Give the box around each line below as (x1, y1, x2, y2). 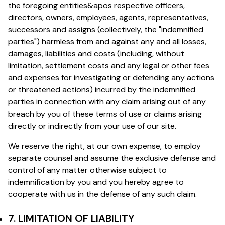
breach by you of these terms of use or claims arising (8, 108, 202, 119)
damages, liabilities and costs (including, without (8, 48, 184, 59)
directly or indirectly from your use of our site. (8, 120, 176, 131)
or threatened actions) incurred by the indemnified (8, 84, 195, 95)
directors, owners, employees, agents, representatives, (8, 12, 208, 23)
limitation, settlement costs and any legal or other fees (8, 60, 209, 71)
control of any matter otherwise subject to (8, 164, 167, 175)
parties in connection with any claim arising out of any (8, 96, 206, 107)
